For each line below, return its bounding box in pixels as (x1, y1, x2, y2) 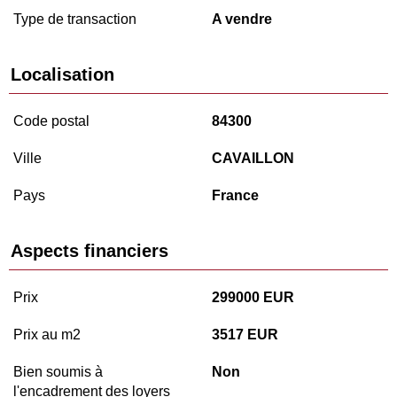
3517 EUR (212, 327, 278, 343)
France (212, 188, 259, 204)
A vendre (212, 12, 272, 27)
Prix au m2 (13, 327, 81, 343)
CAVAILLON (212, 151, 294, 167)
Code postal (13, 113, 90, 129)
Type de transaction (13, 12, 136, 27)
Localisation (11, 65, 114, 85)
